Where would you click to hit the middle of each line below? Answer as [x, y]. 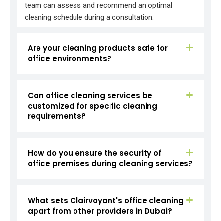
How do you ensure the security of [94, 153]
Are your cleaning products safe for [98, 48]
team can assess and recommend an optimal [98, 6]
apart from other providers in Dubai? [100, 211]
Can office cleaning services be [90, 96]
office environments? [70, 59]
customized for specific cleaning [92, 106]
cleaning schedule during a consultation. [89, 18]
